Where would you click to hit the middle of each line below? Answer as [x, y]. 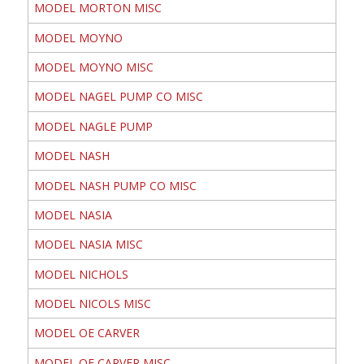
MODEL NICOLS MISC [92, 304]
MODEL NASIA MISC [88, 245]
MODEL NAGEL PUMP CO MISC [118, 97]
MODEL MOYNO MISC [93, 67]
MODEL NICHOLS [81, 274]
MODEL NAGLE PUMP [93, 126]
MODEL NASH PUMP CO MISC [115, 185]
